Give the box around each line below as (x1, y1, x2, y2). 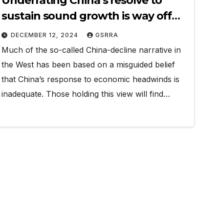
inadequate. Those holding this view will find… (1, 89, 171, 99)
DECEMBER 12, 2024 (11, 31, 81, 39)
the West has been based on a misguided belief (1, 60, 175, 69)
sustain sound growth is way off (1, 9, 172, 22)
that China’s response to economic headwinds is (1, 74, 180, 84)
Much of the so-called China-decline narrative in (1, 45, 181, 55)
